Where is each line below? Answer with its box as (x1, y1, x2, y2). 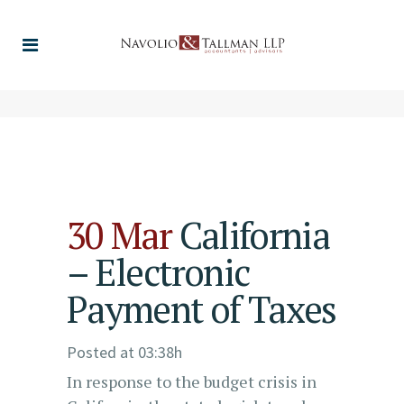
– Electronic (67, 247, 250, 297)
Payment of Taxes (67, 284, 336, 334)
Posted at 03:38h (67, 342, 182, 363)
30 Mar (67, 210, 172, 260)
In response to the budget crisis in (67, 371, 317, 392)
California (171, 210, 330, 260)
